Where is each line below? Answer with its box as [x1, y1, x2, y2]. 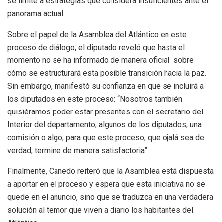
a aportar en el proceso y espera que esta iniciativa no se [7, 179, 205, 189]
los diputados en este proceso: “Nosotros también [7, 94, 182, 104]
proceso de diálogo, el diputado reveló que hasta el [7, 43, 185, 53]
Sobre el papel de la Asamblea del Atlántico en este [7, 30, 187, 40]
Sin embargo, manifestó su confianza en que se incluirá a [7, 81, 204, 91]
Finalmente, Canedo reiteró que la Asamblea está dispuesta [7, 166, 214, 176]
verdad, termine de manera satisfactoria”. [7, 146, 149, 156]
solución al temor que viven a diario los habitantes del [7, 205, 193, 215]
